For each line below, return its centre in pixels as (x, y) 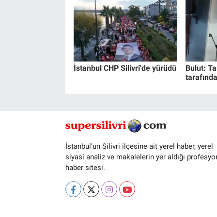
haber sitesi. (85, 168)
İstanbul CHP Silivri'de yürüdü (125, 68)
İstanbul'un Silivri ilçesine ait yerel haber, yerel (139, 147)
